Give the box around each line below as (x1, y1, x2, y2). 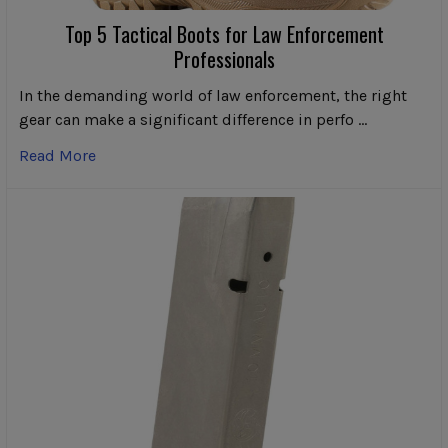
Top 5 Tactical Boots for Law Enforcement (64, 18, 384, 49)
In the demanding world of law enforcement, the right (19, 85, 407, 105)
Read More (19, 145, 96, 165)
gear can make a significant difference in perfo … (19, 109, 367, 129)
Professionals (173, 43, 275, 74)
